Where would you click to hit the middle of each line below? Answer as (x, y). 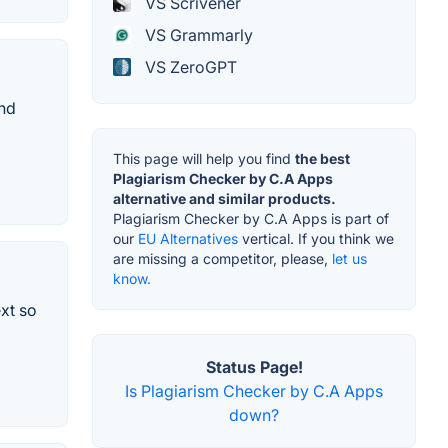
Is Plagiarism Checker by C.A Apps (254, 390)
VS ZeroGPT (189, 66)
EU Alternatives (188, 238)
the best (322, 158)
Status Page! (254, 366)
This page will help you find (204, 158)
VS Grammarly (197, 34)
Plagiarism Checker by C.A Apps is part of (251, 218)
